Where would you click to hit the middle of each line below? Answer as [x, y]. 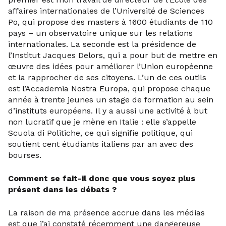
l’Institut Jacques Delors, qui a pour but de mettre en [113, 55]
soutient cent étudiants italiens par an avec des [101, 144]
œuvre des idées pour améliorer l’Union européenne [110, 66]
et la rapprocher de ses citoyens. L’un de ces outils [107, 77]
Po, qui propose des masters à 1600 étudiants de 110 [110, 22]
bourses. [25, 155]
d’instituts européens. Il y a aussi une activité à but [108, 111]
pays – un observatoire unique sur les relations [100, 33]
